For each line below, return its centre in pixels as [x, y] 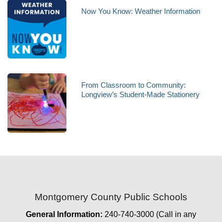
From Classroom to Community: [134, 85]
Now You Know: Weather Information [141, 11]
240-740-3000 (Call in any [149, 215]
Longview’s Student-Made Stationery [141, 95]
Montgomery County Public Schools [111, 197]
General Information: [64, 215]
